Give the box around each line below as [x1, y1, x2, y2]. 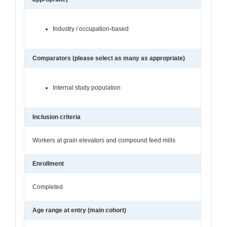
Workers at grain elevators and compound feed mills [32, 136, 175, 144]
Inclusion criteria [32, 113, 81, 121]
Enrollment [32, 160, 64, 167]
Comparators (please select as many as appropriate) [32, 54, 185, 62]
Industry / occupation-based [53, 25, 129, 32]
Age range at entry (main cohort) [32, 206, 126, 214]
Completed [32, 183, 63, 191]
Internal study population [53, 84, 121, 91]
